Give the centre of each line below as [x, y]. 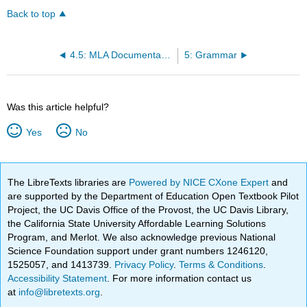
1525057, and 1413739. [61, 265]
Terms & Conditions [221, 265]
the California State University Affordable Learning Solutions [137, 224]
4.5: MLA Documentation [165, 56]
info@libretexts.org [58, 292]
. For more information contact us [180, 279]
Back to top [32, 14]
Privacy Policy [144, 265]
